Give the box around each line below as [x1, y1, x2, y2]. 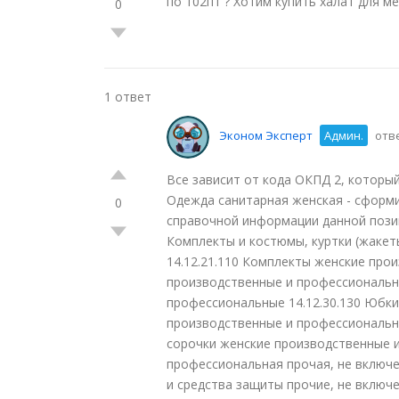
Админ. [324, 127, 363, 144]
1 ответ [104, 88, 151, 105]
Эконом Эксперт [219, 127, 313, 144]
